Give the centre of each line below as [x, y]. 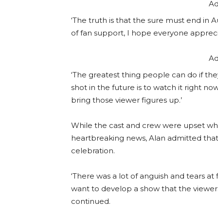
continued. [91, 201]
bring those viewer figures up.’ [127, 100]
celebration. [93, 151]
